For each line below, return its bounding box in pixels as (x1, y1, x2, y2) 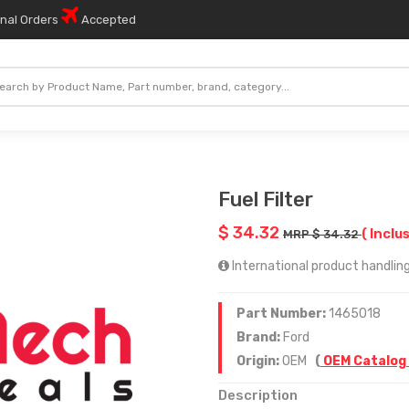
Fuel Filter (218, 187, 313, 212)
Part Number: (236, 306, 329, 321)
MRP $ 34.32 (283, 227, 362, 241)
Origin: (236, 353, 282, 369)
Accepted (79, 13, 136, 26)
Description (218, 387, 298, 404)
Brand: (236, 330, 283, 345)
